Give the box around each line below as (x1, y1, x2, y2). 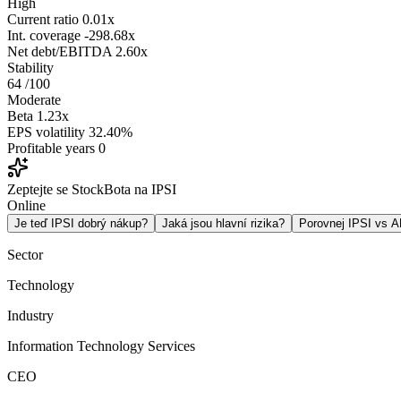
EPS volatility (7, 124, 85, 141)
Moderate (7, 92, 61, 108)
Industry (7, 308, 54, 324)
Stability (7, 60, 54, 76)
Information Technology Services (7, 338, 195, 354)
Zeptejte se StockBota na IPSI (7, 182, 176, 198)
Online (7, 198, 46, 214)
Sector (7, 247, 43, 263)
